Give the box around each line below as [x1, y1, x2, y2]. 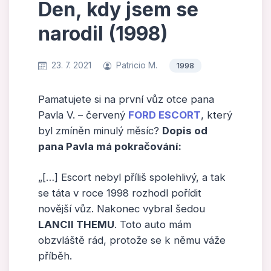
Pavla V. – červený [38, 108, 128, 121]
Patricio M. [116, 60, 158, 70]
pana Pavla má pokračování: [38, 140, 181, 152]
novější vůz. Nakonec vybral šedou [38, 203, 205, 215]
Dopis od [162, 124, 207, 137]
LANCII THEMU [38, 218, 114, 231]
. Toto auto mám [114, 218, 191, 231]
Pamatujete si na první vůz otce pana [38, 93, 214, 105]
